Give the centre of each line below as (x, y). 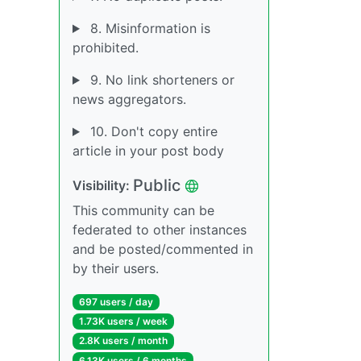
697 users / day (116, 302)
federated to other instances (160, 230)
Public (157, 185)
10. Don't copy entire (151, 131)
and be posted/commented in (163, 249)
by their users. (116, 268)
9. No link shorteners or (160, 80)
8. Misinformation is (148, 28)
